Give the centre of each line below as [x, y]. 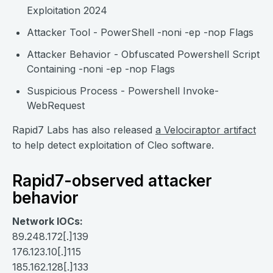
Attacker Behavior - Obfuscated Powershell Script [143, 54]
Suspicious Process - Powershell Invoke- [123, 91]
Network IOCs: [48, 221]
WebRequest [56, 105]
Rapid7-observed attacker [112, 181]
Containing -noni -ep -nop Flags [101, 69]
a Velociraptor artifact [206, 130]
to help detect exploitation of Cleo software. [113, 145]
